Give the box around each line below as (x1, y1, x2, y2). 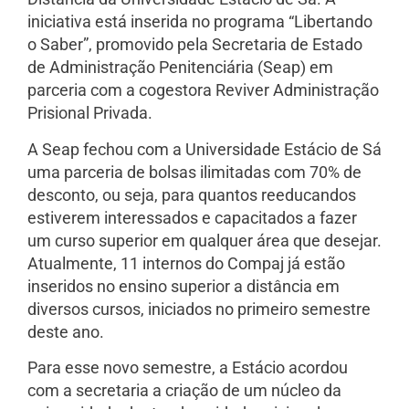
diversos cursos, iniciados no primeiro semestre (27, 299, 371, 319)
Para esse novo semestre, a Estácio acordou (27, 358, 348, 378)
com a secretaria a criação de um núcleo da (27, 381, 341, 401)
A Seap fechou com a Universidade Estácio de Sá (27, 139, 382, 159)
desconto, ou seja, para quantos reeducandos (27, 184, 356, 204)
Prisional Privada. (27, 103, 152, 123)
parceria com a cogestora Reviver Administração (27, 80, 379, 100)
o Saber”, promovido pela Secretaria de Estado (27, 35, 362, 55)
